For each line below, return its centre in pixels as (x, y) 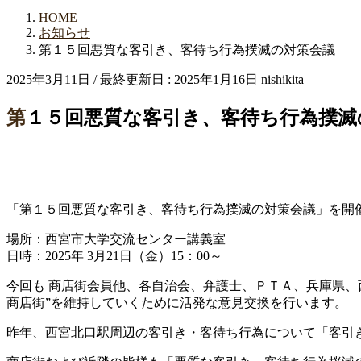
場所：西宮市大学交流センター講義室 (116, 239)
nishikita (282, 79)
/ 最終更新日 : (134, 79)
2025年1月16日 (216, 79)
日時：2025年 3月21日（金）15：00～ (114, 255)
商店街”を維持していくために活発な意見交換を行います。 (177, 302)
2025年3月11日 (48, 79)
